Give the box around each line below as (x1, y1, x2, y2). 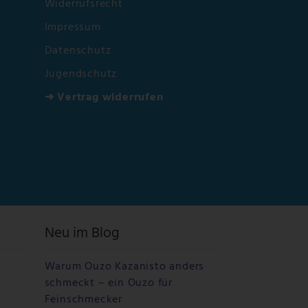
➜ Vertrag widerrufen (44, 89, 164, 107)
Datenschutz (44, 42, 111, 60)
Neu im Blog (44, 221, 120, 246)
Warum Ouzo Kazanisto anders (44, 257, 205, 276)
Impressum (44, 19, 101, 37)
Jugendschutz (44, 65, 118, 84)
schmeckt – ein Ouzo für (44, 274, 173, 292)
